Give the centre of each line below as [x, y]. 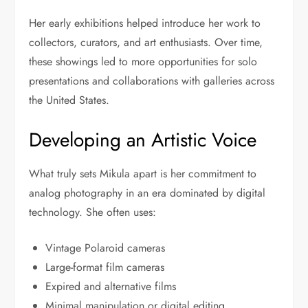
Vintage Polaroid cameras [106, 248]
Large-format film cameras [105, 267]
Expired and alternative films [111, 287]
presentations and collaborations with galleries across [152, 81]
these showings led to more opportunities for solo [143, 62]
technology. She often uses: [93, 212]
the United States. [69, 100]
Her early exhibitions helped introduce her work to [145, 23]
